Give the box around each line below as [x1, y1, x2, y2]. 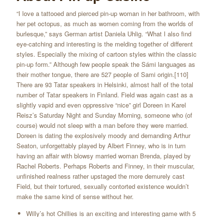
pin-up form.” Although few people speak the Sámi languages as [16, 59, 195, 69]
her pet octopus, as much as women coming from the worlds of [16, 18, 193, 28]
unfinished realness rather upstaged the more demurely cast [16, 171, 185, 181]
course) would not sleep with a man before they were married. [16, 120, 188, 130]
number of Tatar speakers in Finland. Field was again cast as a [16, 90, 193, 99]
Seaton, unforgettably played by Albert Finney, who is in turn [16, 140, 186, 150]
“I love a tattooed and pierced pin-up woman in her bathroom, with [16, 8, 200, 18]
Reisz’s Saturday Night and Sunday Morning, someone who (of [16, 110, 192, 120]
